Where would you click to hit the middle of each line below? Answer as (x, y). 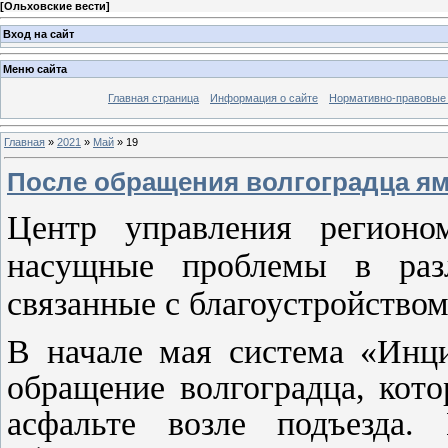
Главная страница (153, 98)
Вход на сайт (38, 33)
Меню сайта (35, 69)
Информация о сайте (264, 98)
